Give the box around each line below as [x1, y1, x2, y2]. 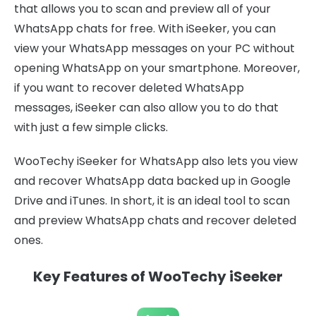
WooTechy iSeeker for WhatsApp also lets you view [14, 153, 298, 170]
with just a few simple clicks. [14, 119, 168, 136]
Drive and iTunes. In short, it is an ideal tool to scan [14, 193, 290, 209]
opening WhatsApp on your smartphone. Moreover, [14, 60, 300, 77]
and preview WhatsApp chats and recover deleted [14, 212, 296, 229]
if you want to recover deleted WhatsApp [14, 80, 244, 97]
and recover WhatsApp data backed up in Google [14, 173, 291, 190]
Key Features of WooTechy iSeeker [33, 267, 283, 287]
